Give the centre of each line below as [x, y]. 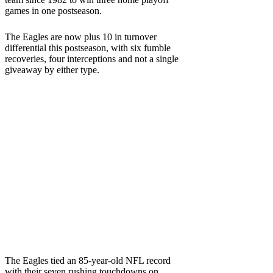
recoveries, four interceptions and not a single [92, 58]
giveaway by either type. [52, 69]
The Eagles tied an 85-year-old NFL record [88, 260]
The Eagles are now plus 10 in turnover [81, 37]
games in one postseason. [53, 10]
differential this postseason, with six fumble [88, 48]
